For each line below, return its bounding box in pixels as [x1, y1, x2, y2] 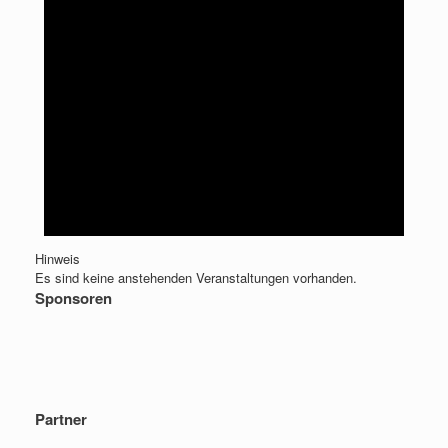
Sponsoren [35, 286, 112, 309]
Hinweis [35, 248, 80, 268]
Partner [35, 407, 87, 430]
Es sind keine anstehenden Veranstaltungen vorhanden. [35, 267, 357, 287]
